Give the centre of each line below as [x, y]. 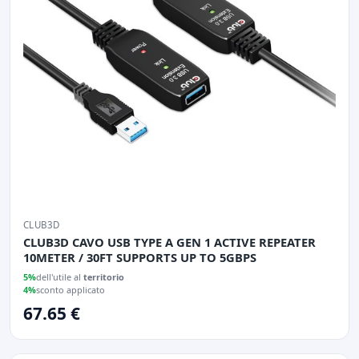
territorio [104, 276]
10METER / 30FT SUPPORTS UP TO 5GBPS [140, 257]
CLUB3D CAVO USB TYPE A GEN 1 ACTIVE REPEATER [169, 242]
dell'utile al [60, 276]
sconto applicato [71, 289]
